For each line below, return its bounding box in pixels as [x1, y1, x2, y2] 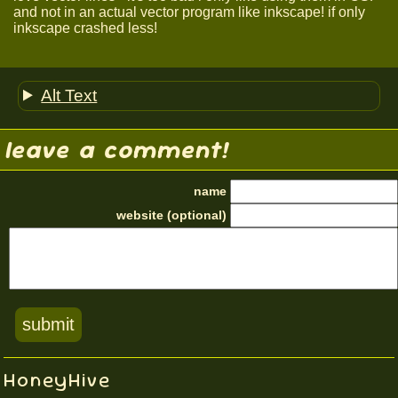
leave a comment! [4, 133, 229, 165]
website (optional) [116, 207, 227, 222]
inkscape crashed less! [13, 20, 157, 36]
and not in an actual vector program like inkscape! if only [13, 4, 365, 20]
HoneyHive [4, 366, 111, 393]
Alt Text [41, 85, 98, 105]
